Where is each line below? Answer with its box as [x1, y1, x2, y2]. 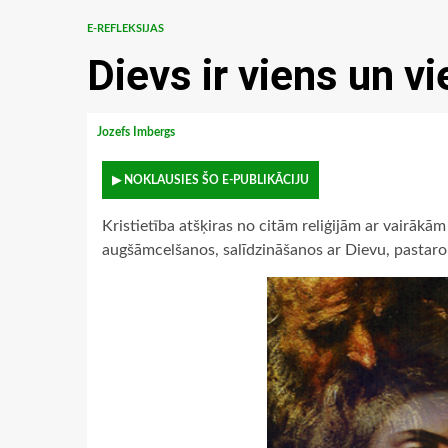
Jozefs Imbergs [97, 126, 178, 138]
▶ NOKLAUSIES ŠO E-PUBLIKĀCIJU [112, 174, 309, 186]
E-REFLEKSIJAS [87, 23, 164, 34]
